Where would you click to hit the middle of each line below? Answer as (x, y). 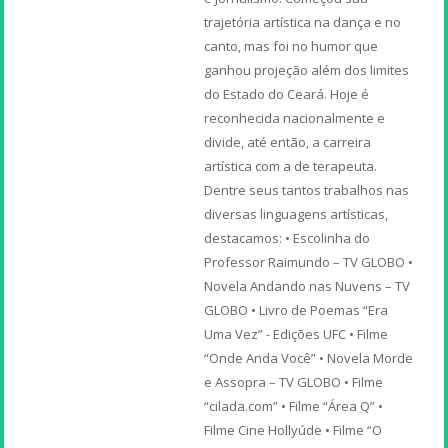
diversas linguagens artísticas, (296, 213)
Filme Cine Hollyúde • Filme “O (293, 429)
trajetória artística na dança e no (303, 21)
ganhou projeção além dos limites (307, 69)
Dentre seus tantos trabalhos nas (307, 189)
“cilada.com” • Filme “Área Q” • (294, 405)
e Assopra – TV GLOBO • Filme (294, 381)
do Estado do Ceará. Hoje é (287, 93)
